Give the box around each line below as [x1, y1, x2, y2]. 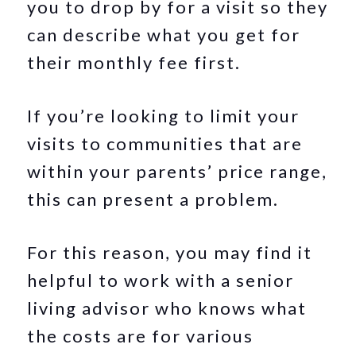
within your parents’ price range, [27, 161, 328, 182]
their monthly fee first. [27, 52, 242, 73]
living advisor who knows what [27, 297, 308, 319]
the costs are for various [27, 325, 254, 346]
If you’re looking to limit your [27, 105, 300, 126]
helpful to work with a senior [27, 269, 295, 291]
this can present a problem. [27, 188, 284, 210]
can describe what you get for [27, 24, 301, 45]
